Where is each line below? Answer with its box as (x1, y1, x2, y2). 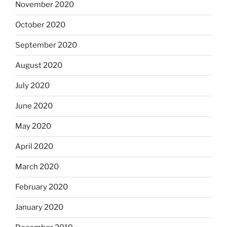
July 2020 (15, 81, 50, 91)
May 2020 (15, 122, 51, 131)
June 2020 (15, 101, 53, 111)
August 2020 (15, 61, 62, 70)
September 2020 (15, 41, 77, 50)
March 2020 (15, 162, 59, 172)
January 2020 (15, 203, 63, 212)
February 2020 (15, 182, 68, 192)
